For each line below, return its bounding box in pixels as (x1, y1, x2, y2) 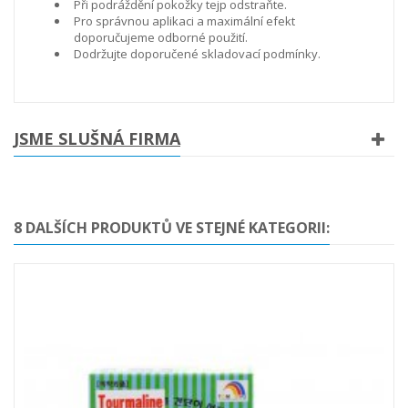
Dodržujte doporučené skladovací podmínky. (74, 45, 321, 62)
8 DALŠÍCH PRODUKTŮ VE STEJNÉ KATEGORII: (14, 217, 330, 238)
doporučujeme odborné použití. (74, 28, 248, 46)
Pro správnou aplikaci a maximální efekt (74, 12, 295, 29)
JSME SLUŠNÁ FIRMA (14, 127, 180, 149)
